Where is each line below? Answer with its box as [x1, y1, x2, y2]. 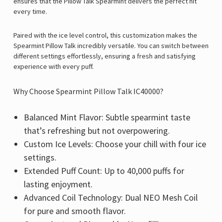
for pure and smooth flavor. [23, 205, 126, 217]
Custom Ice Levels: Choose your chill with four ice [23, 138, 206, 150]
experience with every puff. [13, 62, 94, 71]
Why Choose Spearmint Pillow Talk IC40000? [13, 86, 164, 97]
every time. [13, 7, 47, 16]
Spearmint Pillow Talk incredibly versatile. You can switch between [13, 41, 209, 51]
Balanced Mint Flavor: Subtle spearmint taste [23, 111, 190, 123]
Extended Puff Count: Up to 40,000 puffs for [23, 165, 184, 177]
